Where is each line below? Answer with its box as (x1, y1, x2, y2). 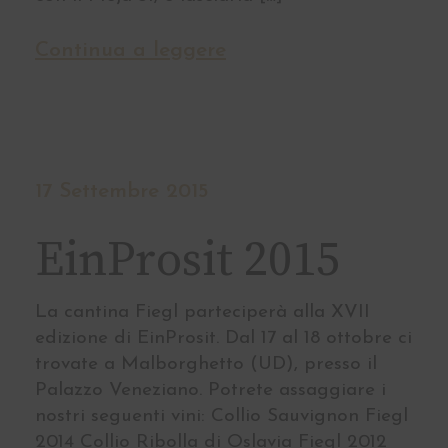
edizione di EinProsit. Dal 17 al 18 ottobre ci (35, 329, 412, 349)
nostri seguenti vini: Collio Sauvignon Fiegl (35, 407, 408, 427)
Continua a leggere (35, 40, 226, 62)
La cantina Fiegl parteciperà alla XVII (35, 303, 370, 323)
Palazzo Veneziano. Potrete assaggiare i (35, 381, 386, 401)
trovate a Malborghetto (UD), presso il (35, 355, 377, 375)
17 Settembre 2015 (35, 181, 209, 203)
